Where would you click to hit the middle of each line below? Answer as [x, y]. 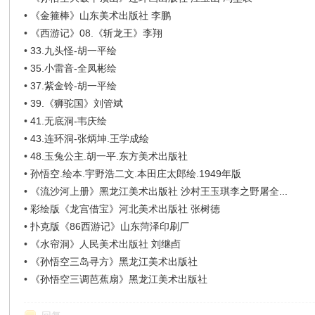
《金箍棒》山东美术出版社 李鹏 [101, 15]
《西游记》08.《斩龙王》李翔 [97, 33]
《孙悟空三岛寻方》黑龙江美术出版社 [114, 262]
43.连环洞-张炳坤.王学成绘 [90, 139]
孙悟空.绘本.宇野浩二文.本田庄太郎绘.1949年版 [136, 174]
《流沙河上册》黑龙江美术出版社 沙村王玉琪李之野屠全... [159, 191]
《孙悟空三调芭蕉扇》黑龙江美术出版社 [119, 279]
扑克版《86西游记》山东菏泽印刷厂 [110, 226]
